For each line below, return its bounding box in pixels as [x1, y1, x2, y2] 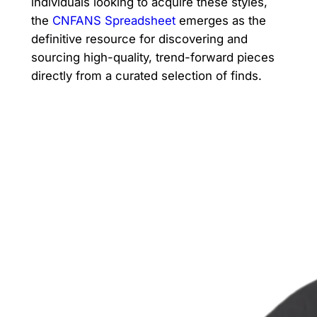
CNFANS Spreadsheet [52, 13, 175, 28]
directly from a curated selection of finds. [30, 68, 262, 83]
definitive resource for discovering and [30, 31, 248, 46]
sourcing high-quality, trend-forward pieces [30, 50, 275, 64]
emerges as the [175, 13, 266, 28]
